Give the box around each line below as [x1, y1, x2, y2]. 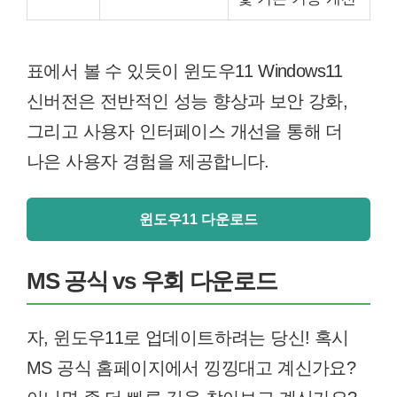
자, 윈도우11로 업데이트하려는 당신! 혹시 [27, 328, 349, 347]
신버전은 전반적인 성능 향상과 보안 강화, [27, 91, 348, 111]
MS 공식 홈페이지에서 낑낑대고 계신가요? [27, 358, 356, 378]
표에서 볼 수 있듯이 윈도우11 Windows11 [27, 61, 343, 81]
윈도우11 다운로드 [139, 212, 258, 227]
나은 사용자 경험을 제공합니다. [27, 152, 269, 171]
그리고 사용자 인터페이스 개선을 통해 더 [27, 121, 343, 141]
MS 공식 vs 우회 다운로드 [27, 269, 277, 293]
